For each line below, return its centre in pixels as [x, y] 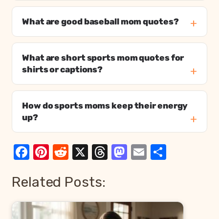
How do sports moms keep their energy [105, 106]
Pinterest [82, 152]
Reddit [92, 152]
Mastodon [163, 152]
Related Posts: [59, 182]
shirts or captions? [63, 70]
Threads [137, 152]
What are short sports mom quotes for [103, 58]
